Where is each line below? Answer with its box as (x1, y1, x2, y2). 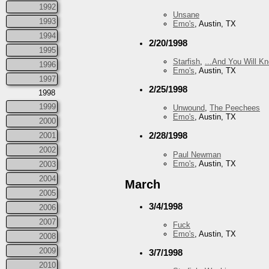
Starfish (173, 56, 200, 66)
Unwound (173, 103, 205, 113)
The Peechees (210, 103, 260, 113)
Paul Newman (173, 150, 221, 159)
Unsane (173, 10, 199, 20)
